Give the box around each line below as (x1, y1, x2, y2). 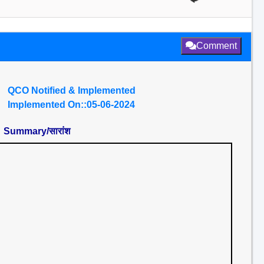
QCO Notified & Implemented (8, 85, 136, 95)
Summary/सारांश (3, 126, 70, 136)
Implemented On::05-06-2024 (8, 100, 135, 110)
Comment (196, 41, 237, 51)
